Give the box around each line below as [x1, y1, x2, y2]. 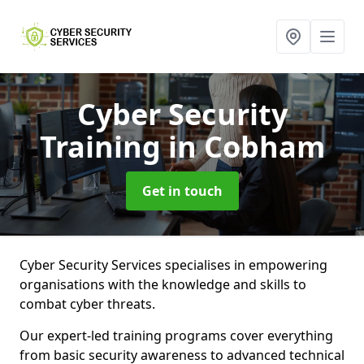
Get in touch [141, 182, 223, 200]
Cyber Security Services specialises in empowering [19, 256, 327, 274]
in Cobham [167, 127, 325, 167]
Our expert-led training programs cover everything [19, 327, 333, 344]
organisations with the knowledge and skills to [19, 275, 306, 293]
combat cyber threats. [19, 295, 158, 313]
